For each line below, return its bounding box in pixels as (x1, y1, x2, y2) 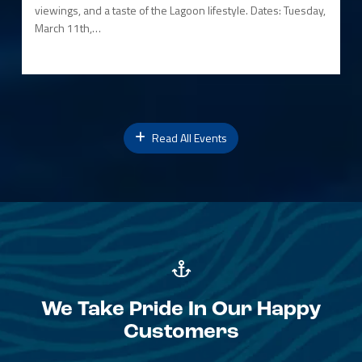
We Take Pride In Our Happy (40, 299, 322, 322)
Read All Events (149, 129, 227, 147)
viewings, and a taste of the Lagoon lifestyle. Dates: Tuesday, (34, 2, 326, 19)
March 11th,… (34, 19, 101, 37)
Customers (123, 322, 239, 344)
